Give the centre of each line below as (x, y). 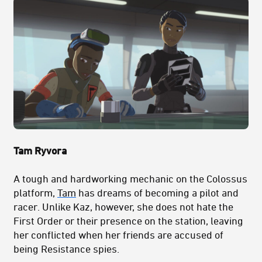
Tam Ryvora (41, 150)
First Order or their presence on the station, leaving (128, 220)
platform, (35, 192)
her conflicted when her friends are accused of (118, 234)
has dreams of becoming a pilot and (157, 192)
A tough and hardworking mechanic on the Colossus (130, 178)
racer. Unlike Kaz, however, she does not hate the (123, 206)
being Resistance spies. (66, 248)
